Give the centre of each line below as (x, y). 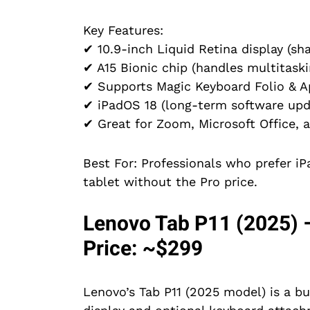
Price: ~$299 (143, 249)
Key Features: (123, 30)
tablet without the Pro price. (170, 182)
